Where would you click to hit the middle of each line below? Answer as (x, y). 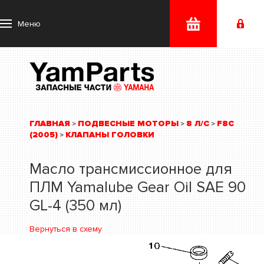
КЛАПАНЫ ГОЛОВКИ (110, 135)
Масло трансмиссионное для (131, 169)
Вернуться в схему (66, 229)
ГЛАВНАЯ (50, 123)
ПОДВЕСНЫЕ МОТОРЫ (128, 123)
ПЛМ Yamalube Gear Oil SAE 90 (138, 187)
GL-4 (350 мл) (75, 206)
